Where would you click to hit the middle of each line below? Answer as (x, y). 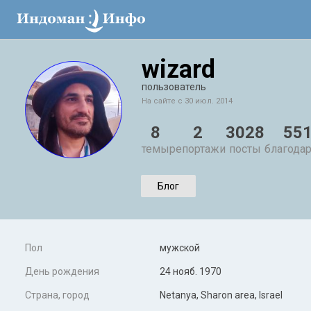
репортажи (197, 149)
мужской (180, 248)
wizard (178, 69)
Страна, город (57, 295)
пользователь (174, 87)
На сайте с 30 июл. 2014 (187, 101)
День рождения (62, 271)
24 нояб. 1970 (191, 271)
